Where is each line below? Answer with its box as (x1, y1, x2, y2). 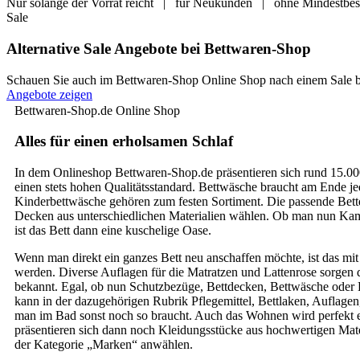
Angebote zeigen (6, 87, 92, 101)
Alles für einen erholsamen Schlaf (14, 133, 233, 150)
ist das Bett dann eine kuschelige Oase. (14, 223, 211, 237)
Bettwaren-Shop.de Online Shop (14, 103, 180, 117)
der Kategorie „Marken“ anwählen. (14, 337, 193, 351)
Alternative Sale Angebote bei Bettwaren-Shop (6, 39, 311, 57)
